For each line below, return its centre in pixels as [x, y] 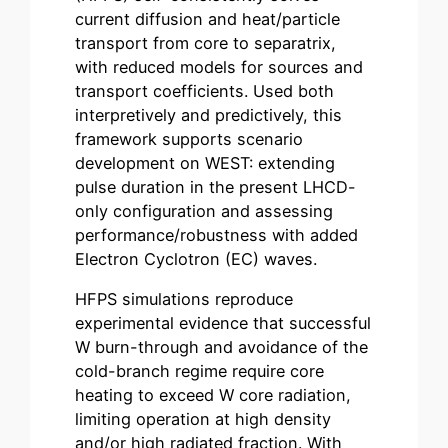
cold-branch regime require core [200, 370]
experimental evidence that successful [223, 322]
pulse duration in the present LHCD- [216, 186]
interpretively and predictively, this [209, 114]
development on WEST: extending [205, 162]
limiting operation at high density [203, 418]
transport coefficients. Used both [205, 90]
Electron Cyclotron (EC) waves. [196, 258]
